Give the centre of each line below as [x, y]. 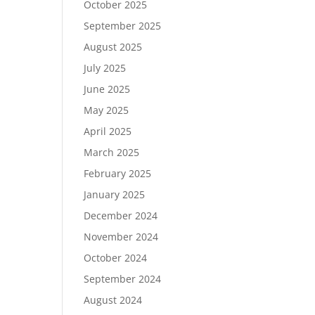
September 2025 [123, 26]
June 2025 [107, 89]
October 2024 [116, 258]
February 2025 [118, 173]
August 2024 [113, 300]
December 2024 [121, 216]
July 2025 [105, 68]
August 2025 [113, 47]
